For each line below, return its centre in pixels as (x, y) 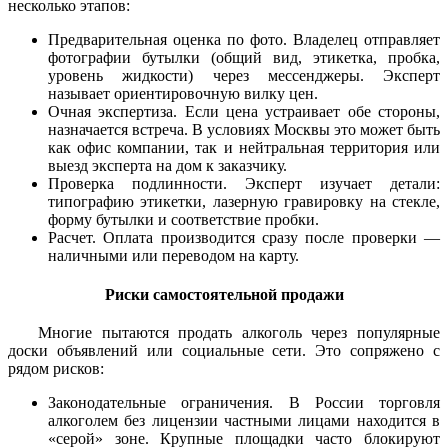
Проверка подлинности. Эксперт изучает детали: (244, 183)
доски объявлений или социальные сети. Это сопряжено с (224, 350)
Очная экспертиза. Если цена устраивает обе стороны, (244, 111)
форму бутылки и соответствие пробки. (183, 219)
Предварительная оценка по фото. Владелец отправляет (244, 39)
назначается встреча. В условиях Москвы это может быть (244, 129)
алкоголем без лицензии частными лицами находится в (244, 420)
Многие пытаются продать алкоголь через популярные (239, 332)
